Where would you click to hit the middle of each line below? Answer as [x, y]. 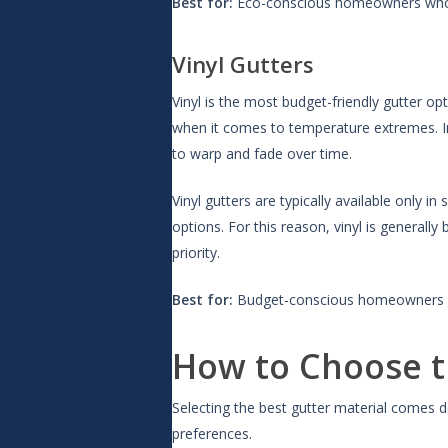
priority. [196, 252]
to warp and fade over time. [262, 153]
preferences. [212, 433]
